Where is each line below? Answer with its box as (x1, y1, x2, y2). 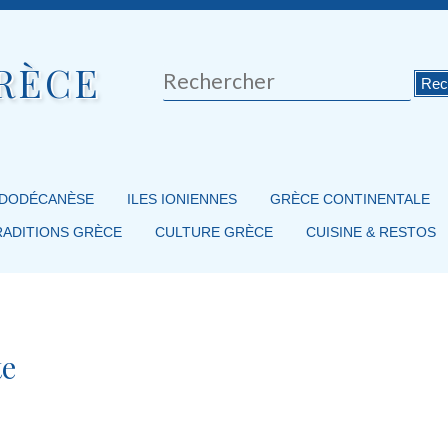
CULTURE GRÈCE (154, 224, 273, 241)
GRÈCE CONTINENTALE (269, 191, 430, 208)
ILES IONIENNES (126, 191, 237, 208)
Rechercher (163, 68, 236, 86)
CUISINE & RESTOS (305, 224, 436, 241)
